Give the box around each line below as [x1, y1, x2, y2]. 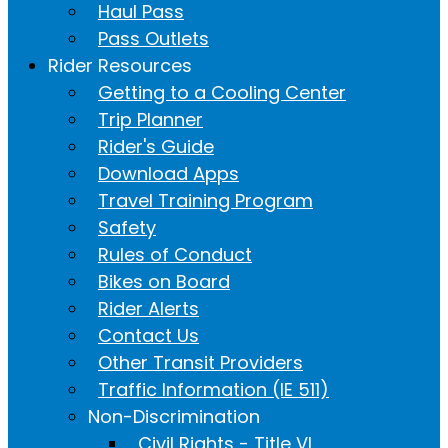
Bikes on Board [98, 268, 230, 294]
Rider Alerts [98, 295, 199, 321]
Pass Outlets [98, 25, 209, 51]
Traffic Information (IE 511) [98, 376, 329, 402]
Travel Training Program [98, 187, 313, 213]
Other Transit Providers [98, 349, 303, 375]
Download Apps [98, 160, 239, 186]
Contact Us [98, 322, 199, 348]
